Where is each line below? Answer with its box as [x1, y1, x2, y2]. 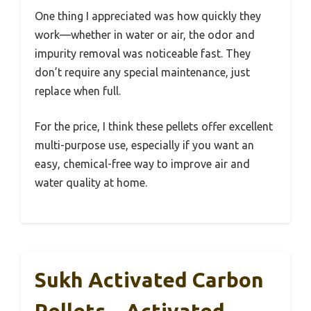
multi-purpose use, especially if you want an [35, 138, 254, 151]
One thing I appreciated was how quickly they [35, 9, 261, 22]
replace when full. [35, 84, 121, 97]
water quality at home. [35, 176, 147, 189]
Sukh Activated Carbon [35, 267, 264, 292]
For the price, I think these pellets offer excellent [35, 119, 273, 133]
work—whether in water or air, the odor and [35, 28, 255, 41]
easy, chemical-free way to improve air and [35, 157, 250, 170]
